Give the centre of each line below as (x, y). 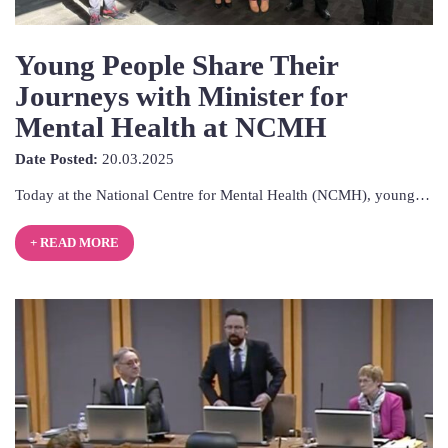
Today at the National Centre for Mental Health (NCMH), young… (222, 194)
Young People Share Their (176, 65)
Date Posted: (56, 158)
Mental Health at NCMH (171, 127)
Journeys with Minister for (181, 96)
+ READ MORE (74, 242)
